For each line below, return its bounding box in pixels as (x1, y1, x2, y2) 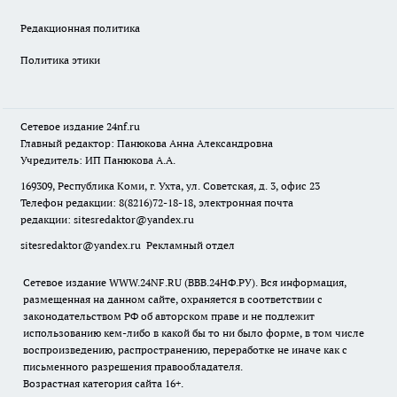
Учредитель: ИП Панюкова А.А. (20, 153, 175, 167)
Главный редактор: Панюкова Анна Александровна (20, 136, 273, 151)
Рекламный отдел (144, 238, 235, 253)
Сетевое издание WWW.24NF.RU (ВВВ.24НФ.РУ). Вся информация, (23, 276, 346, 290)
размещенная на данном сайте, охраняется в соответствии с (23, 292, 323, 307)
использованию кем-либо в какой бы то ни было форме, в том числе (23, 326, 364, 340)
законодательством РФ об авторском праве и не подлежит (23, 309, 315, 323)
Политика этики (20, 53, 100, 67)
